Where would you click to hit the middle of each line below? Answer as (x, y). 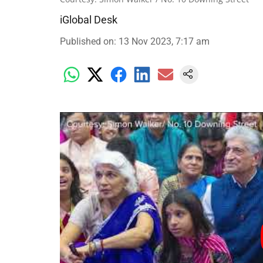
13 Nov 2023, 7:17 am (164, 41)
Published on (87, 41)
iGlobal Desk (89, 20)
